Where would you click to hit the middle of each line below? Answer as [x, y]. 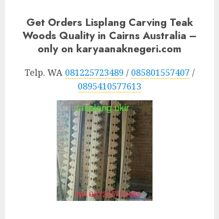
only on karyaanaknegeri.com [109, 49]
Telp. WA [45, 73]
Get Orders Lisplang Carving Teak [109, 22]
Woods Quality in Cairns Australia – [109, 36]
